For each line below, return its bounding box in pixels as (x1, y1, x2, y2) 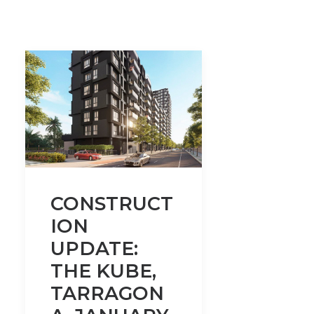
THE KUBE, (50, 259, 156, 283)
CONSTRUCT (50, 192, 173, 216)
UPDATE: (50, 237, 138, 261)
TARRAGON (50, 282, 164, 306)
